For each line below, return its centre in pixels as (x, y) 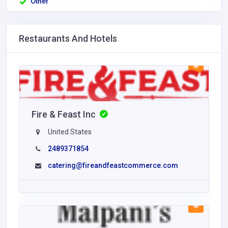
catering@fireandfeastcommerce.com (113, 166)
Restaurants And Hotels (68, 38)
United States (69, 132)
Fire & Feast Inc (65, 115)
